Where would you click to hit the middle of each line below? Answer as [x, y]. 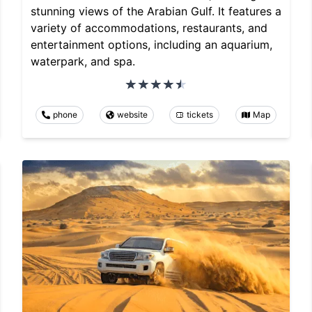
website [132, 114]
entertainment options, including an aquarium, [151, 44]
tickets [200, 114]
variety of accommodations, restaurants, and [149, 28]
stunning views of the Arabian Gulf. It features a [156, 11]
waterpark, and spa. [83, 61]
